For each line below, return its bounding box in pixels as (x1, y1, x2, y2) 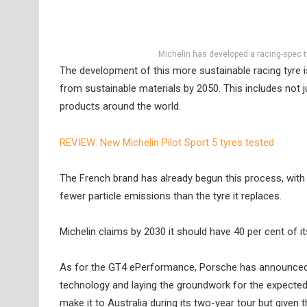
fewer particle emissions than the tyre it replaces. (60, 189, 282, 202)
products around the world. (60, 100, 181, 113)
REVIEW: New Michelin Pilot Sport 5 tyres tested (60, 136, 274, 149)
